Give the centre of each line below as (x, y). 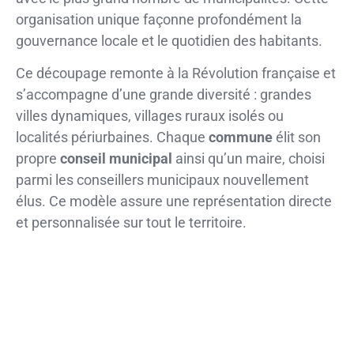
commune (241, 137)
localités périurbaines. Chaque (112, 137)
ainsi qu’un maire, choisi (249, 159)
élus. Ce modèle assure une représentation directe (174, 201)
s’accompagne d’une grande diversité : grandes (164, 95)
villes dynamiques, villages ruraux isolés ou (150, 116)
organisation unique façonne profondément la (159, 19)
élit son (297, 137)
